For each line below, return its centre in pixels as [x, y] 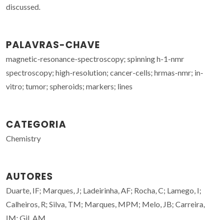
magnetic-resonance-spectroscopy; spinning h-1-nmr [95, 58]
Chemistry [23, 138]
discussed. [23, 6]
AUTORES [29, 176]
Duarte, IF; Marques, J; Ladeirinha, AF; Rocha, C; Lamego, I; [104, 190]
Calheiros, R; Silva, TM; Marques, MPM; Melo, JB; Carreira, [105, 204]
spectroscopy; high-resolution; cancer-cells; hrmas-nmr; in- [105, 72]
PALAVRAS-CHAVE [53, 45]
